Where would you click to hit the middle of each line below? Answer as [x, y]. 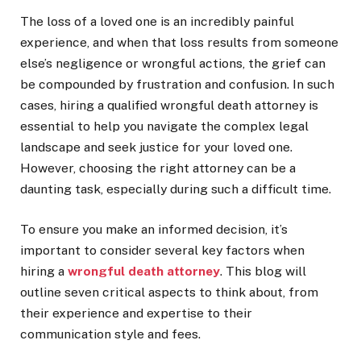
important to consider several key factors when [162, 251]
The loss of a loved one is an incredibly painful [157, 21]
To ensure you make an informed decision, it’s [154, 230]
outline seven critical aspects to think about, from [169, 293]
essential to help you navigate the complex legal [164, 126]
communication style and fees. [110, 334]
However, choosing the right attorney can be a [158, 168]
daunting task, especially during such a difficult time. [176, 189]
